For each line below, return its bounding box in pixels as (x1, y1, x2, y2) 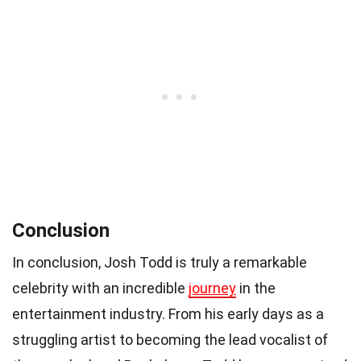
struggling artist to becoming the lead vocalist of (12, 330, 328, 348)
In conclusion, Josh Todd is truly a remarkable (12, 253, 307, 271)
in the (236, 279, 276, 297)
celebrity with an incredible (12, 279, 189, 297)
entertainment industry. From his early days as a (12, 305, 324, 322)
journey (189, 279, 236, 297)
